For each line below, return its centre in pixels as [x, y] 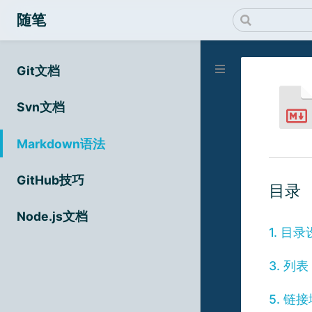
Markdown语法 [61, 143]
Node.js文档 [52, 216]
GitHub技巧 [50, 180]
